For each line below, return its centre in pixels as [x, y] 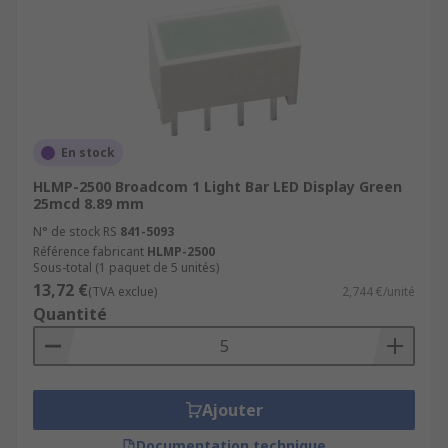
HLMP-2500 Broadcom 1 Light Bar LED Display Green [217, 186]
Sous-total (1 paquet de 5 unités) [126, 267]
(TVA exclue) [122, 291]
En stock [88, 152]
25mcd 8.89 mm [88, 203]
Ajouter [232, 410]
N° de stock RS [75, 231]
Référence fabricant [88, 251]
